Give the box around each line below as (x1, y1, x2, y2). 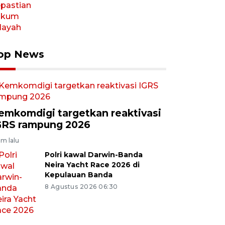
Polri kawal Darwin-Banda (44, 150, 143, 159)
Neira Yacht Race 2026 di (44, 160, 140, 169)
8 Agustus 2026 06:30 (44, 182, 118, 190)
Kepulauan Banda (44, 170, 113, 179)
